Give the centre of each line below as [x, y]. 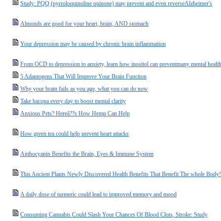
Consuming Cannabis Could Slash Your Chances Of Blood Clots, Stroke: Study [114, 215]
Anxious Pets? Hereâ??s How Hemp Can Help [75, 113]
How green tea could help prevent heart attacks [74, 134]
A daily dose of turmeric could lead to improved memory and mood [98, 194]
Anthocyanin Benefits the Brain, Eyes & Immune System [87, 154]
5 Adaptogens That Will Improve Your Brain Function [83, 76]
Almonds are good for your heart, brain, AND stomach [84, 24]
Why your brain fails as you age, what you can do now [84, 89]
